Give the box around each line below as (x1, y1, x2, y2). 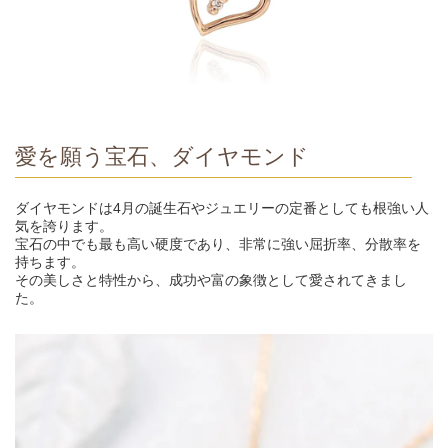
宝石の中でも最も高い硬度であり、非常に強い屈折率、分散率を (15, 235, 421, 252)
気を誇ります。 (15, 217, 113, 234)
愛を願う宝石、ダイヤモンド (15, 143, 309, 169)
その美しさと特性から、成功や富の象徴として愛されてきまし (15, 271, 407, 288)
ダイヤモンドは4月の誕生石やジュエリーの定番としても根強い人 (15, 199, 429, 216)
